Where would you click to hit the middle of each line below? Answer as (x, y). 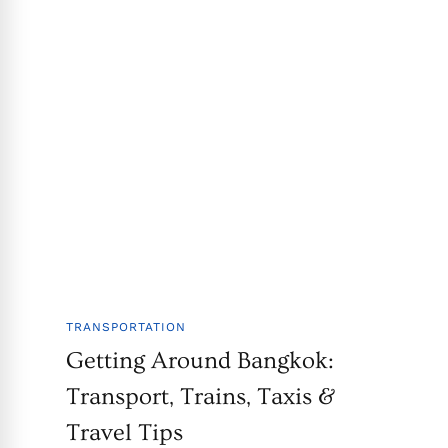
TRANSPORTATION (125, 327)
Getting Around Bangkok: (199, 361)
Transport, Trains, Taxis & (200, 397)
